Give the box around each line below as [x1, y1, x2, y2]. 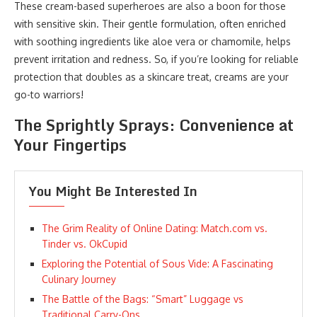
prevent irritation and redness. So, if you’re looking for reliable [14, 53, 299, 65]
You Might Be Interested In [29, 180, 197, 202]
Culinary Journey [42, 273, 116, 285]
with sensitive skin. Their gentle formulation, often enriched [14, 18, 286, 30]
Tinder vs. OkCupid [42, 238, 127, 250]
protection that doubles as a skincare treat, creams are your [14, 71, 289, 83]
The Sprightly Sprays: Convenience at [14, 113, 294, 137]
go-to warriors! [14, 88, 83, 100]
